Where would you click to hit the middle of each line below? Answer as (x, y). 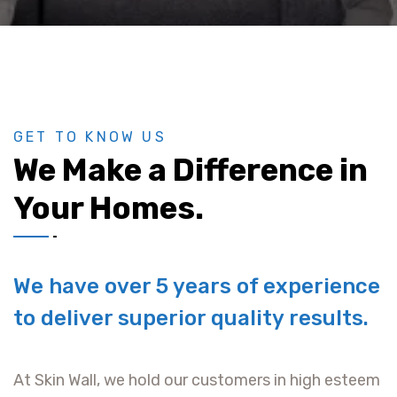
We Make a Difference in (191, 171)
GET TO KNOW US (90, 137)
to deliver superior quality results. (191, 319)
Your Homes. (109, 209)
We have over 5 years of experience (197, 287)
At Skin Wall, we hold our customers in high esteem (197, 381)
